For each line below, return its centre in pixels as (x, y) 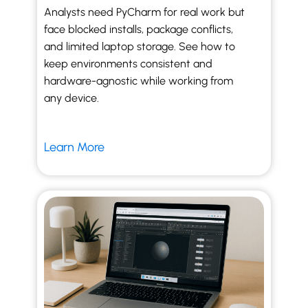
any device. (71, 98)
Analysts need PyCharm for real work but (144, 12)
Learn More (76, 147)
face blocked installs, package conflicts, (139, 29)
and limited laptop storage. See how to (140, 46)
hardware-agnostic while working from (139, 81)
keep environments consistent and (128, 64)
